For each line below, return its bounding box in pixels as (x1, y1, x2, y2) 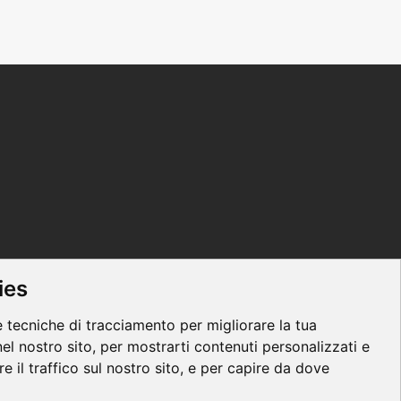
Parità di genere (242, 377, 307, 390)
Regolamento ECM (150, 377, 232, 390)
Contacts (104, 377, 141, 390)
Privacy (62, 377, 94, 390)
